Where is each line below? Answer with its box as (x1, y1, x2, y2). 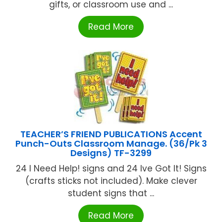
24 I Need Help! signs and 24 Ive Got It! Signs (15, 163, 207, 175)
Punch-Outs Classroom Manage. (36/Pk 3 (15, 137, 207, 150)
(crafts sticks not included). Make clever (25, 175, 197, 187)
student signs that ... (68, 187, 154, 200)
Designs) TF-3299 (70, 147, 152, 160)
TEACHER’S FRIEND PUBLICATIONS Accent (20, 128, 202, 141)
